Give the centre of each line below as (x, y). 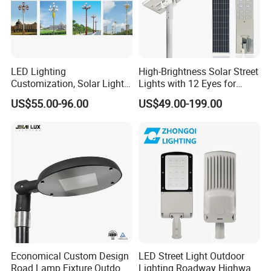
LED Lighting (39, 71)
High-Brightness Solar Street (198, 71)
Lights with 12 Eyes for (187, 83)
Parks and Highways (182, 95)
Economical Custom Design (70, 256)
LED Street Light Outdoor (191, 256)
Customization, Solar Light (68, 83)
